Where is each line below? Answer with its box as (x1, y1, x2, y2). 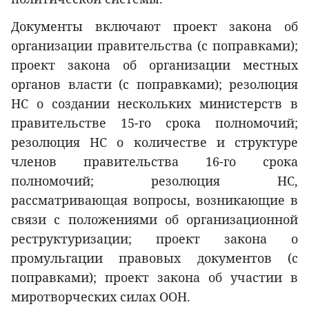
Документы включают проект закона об (11, 18, 298, 35)
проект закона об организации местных (11, 57, 298, 74)
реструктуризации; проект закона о (11, 230, 298, 248)
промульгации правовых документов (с (11, 250, 298, 267)
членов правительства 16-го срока (11, 153, 298, 170)
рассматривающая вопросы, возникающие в (11, 192, 298, 209)
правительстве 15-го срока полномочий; (11, 114, 298, 132)
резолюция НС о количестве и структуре (11, 134, 298, 151)
